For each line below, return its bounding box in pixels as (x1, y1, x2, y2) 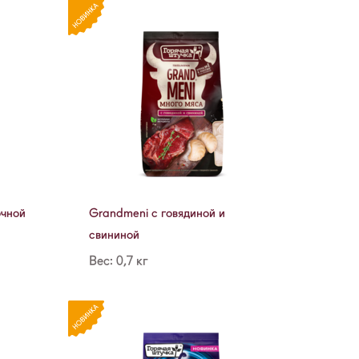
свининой (88, 227, 139, 242)
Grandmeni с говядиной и (88, 205, 225, 220)
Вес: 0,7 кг (88, 252, 148, 268)
